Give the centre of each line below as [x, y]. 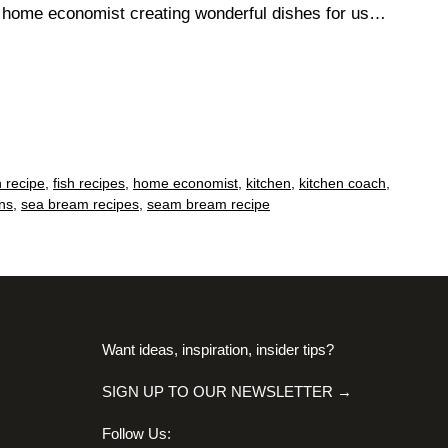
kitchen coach [342, 183]
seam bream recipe [208, 204]
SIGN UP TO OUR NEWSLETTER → [227, 392]
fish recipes [89, 183]
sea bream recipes [80, 204]
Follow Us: [136, 434]
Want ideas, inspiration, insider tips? [218, 350]
